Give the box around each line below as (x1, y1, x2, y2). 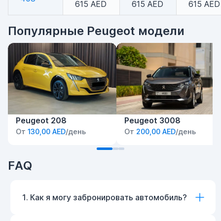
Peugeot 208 (16, 115, 67, 126)
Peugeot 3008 (124, 115, 181, 126)
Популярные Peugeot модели (8, 24, 184, 38)
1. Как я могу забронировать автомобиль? (22, 192, 187, 203)
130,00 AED (28, 127, 66, 136)
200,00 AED (136, 127, 176, 136)
